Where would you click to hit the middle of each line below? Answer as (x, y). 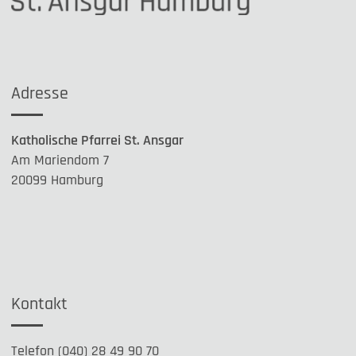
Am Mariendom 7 (60, 160)
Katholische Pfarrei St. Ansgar (97, 140)
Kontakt (39, 304)
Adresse (40, 93)
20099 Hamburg (57, 180)
